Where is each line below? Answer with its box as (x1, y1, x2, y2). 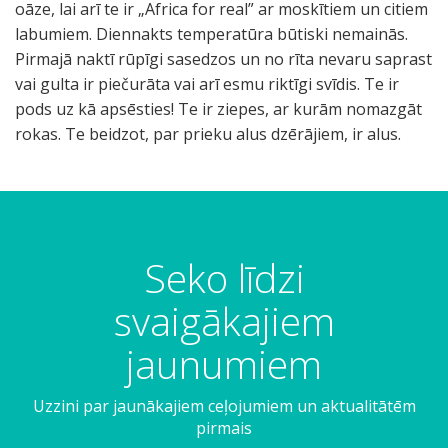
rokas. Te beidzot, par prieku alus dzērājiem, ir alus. (15, 123, 401, 145)
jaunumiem (126, 337, 322, 390)
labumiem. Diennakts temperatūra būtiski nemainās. (15, 23, 408, 45)
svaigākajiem (113, 294, 335, 347)
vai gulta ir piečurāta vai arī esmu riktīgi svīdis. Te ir (15, 73, 399, 95)
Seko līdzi (143, 251, 305, 304)
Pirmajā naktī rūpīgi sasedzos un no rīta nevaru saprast (15, 48, 432, 70)
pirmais (196, 417, 252, 439)
